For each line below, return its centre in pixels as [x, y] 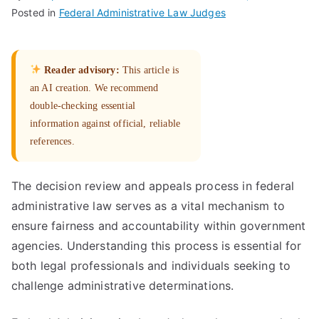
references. [52, 141]
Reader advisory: [82, 70]
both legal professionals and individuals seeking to [151, 266]
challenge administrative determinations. [123, 286]
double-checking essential [83, 106]
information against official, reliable [105, 124]
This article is [149, 70]
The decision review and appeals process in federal [153, 186]
